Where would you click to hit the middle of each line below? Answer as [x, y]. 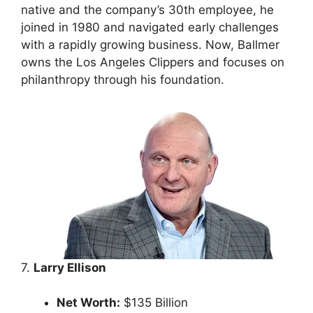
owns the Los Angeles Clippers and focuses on [153, 63]
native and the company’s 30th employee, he [147, 10]
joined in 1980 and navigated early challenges [150, 28]
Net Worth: [88, 303]
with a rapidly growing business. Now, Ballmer [150, 45]
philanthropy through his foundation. [123, 80]
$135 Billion [154, 303]
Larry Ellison [70, 267]
